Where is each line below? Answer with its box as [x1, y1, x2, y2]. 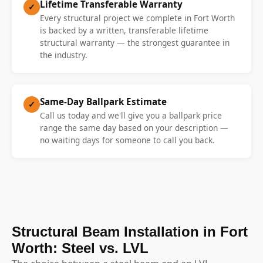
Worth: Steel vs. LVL [12, 240, 149, 256]
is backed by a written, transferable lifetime [40, 24, 208, 36]
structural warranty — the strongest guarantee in [40, 36, 230, 48]
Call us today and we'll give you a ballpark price [40, 109, 222, 121]
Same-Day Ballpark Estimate [40, 95, 167, 107]
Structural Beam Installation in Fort [12, 223, 248, 240]
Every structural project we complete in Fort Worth [40, 12, 235, 23]
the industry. [40, 49, 87, 60]
